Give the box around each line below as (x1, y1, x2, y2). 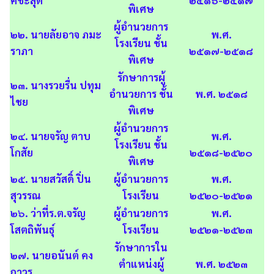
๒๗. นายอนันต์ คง (10, 248, 93, 262)
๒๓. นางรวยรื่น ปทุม (10, 78, 101, 92)
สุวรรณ (10, 188, 41, 202)
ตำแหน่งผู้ (118, 257, 164, 270)
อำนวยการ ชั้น (109, 87, 173, 100)
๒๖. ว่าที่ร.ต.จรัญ (10, 206, 86, 220)
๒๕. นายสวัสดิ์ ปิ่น (10, 172, 91, 185)
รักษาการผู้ (117, 70, 165, 84)
